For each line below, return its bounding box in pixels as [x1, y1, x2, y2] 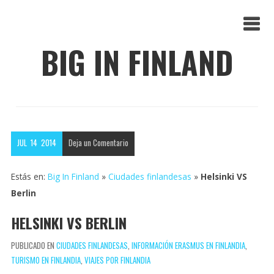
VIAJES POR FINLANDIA [84, 253, 150, 266]
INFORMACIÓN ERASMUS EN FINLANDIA [131, 239, 245, 251]
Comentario [93, 136, 129, 149]
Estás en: [10, 170, 48, 182]
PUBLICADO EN [10, 239, 56, 251]
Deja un [68, 136, 91, 149]
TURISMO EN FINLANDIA [10, 253, 81, 266]
